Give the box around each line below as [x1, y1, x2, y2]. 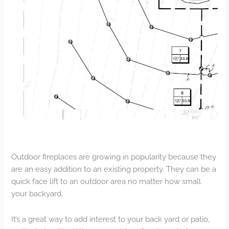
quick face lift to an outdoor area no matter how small [11, 177, 201, 186]
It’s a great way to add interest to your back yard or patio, [11, 214, 210, 223]
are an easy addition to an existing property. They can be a [11, 165, 217, 174]
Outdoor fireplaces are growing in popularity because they [11, 152, 217, 162]
